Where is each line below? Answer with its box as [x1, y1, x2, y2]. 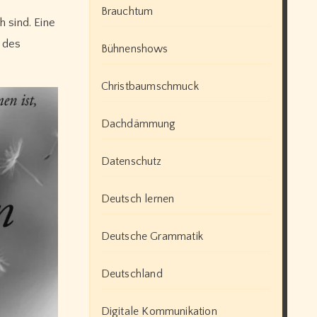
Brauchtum [100, 4, 154, 18]
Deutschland [100, 267, 163, 280]
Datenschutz [100, 154, 162, 168]
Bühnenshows [100, 42, 168, 55]
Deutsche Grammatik [100, 229, 204, 243]
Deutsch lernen [100, 192, 175, 205]
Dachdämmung [100, 117, 176, 130]
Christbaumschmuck [100, 79, 199, 93]
